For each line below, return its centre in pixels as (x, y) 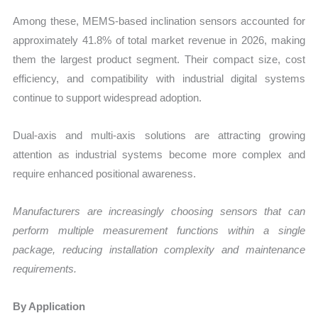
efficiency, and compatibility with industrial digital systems (159, 78)
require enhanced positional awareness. (105, 173)
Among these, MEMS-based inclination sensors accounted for (159, 21)
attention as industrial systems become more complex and (159, 154)
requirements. (45, 269)
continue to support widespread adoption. (108, 97)
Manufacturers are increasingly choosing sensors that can (159, 212)
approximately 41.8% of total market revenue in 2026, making (159, 40)
